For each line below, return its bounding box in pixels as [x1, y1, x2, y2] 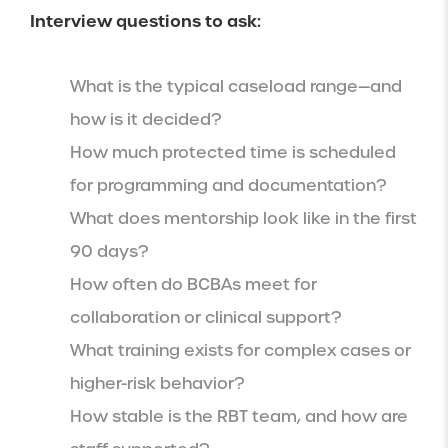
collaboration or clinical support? [70, 306, 341, 328]
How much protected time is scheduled [70, 141, 396, 163]
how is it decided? [70, 108, 221, 130]
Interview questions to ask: [30, 9, 261, 32]
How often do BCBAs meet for [70, 273, 317, 295]
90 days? [70, 240, 148, 262]
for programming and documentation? [70, 174, 386, 196]
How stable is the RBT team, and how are [70, 405, 408, 427]
